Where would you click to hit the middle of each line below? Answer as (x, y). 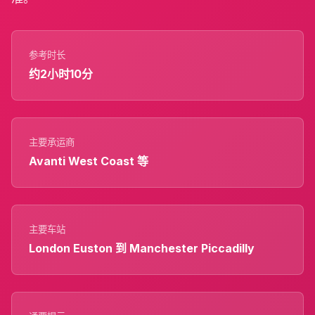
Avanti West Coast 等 (89, 161)
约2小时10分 (61, 73)
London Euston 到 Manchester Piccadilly (142, 248)
